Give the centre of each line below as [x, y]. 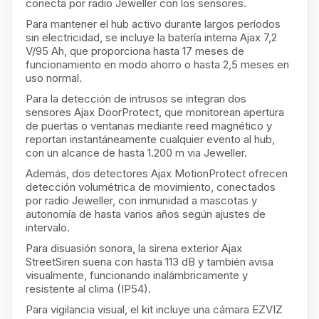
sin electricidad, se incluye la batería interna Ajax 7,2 [151, 37]
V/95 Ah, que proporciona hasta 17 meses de [135, 51]
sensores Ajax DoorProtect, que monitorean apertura [155, 112]
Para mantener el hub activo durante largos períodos [153, 24]
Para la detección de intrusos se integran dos [136, 99]
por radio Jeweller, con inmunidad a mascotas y [141, 200]
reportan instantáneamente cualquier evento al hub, [150, 139]
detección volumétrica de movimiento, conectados [151, 187]
